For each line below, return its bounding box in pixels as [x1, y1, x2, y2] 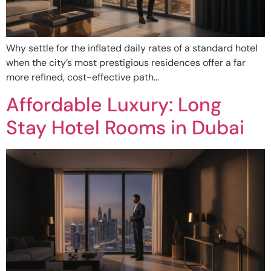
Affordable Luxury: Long [6, 92, 221, 118]
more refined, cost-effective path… [6, 70, 159, 83]
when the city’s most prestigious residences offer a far [6, 56, 246, 69]
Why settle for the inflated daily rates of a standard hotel [6, 41, 258, 54]
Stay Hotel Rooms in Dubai [6, 115, 244, 141]
